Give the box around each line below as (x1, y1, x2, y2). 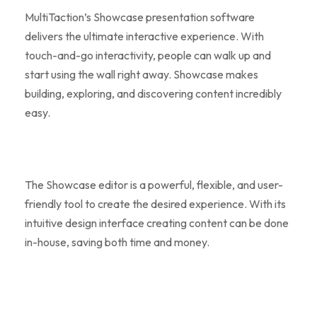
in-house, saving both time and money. (25, 235, 209, 249)
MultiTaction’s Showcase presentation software (25, 10, 255, 24)
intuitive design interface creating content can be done (25, 216, 289, 230)
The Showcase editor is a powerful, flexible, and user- (25, 178, 283, 192)
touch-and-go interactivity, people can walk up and (25, 48, 271, 62)
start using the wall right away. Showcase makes (25, 67, 258, 81)
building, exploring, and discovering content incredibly (25, 86, 282, 100)
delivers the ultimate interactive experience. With (25, 29, 264, 43)
